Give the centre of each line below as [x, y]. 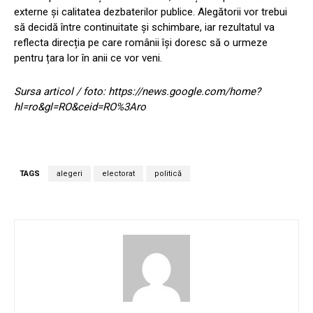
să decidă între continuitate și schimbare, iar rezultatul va [144, 27]
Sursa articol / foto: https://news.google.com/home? [137, 91]
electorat [118, 173]
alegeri [70, 173]
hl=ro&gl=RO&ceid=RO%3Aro [80, 107]
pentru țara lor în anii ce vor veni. [88, 58]
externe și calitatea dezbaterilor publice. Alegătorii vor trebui [151, 12]
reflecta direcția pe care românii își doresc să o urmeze [141, 42]
